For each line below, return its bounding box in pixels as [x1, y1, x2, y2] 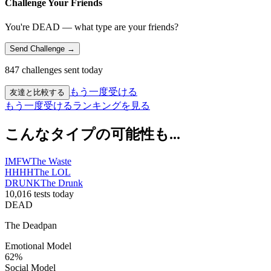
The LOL [34, 166, 71, 177]
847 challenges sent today [5, 64, 103, 75]
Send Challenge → [10, 44, 75, 53]
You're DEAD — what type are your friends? [5, 21, 178, 32]
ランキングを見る [73, 100, 150, 111]
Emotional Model [5, 240, 71, 251]
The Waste [31, 155, 71, 166]
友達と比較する [10, 87, 65, 97]
